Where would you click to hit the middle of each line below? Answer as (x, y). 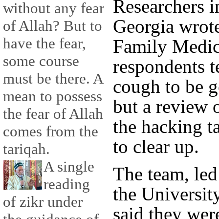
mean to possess (53, 96)
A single (69, 167)
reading (67, 184)
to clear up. (156, 147)
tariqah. (26, 149)
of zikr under (43, 202)
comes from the (51, 131)
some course (41, 61)
